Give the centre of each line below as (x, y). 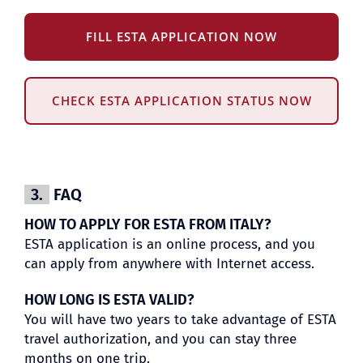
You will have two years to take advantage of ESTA (180, 319)
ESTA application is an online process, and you (169, 244)
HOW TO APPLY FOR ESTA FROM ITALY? (147, 224)
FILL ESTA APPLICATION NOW (181, 36)
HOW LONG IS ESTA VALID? (109, 299)
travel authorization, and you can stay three (160, 339)
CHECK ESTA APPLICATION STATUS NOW (181, 100)
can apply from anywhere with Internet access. (169, 263)
